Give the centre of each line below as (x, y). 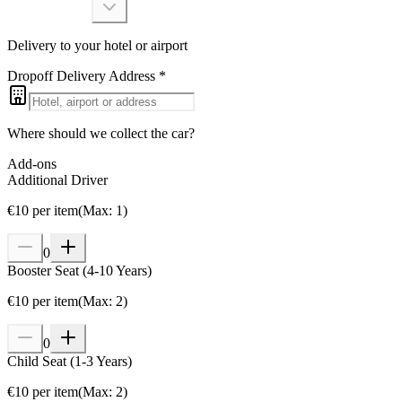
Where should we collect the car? (101, 133)
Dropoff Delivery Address (81, 75)
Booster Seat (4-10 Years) (79, 270)
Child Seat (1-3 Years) (70, 361)
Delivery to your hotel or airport (97, 45)
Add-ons (32, 163)
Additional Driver (57, 179)
